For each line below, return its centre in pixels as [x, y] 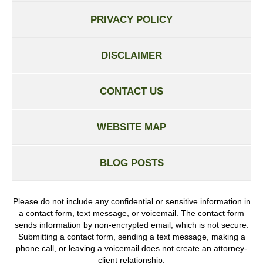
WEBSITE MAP [131, 127]
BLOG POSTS [131, 163]
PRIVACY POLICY [131, 19]
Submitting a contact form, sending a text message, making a [131, 236]
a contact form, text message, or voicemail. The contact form [131, 213]
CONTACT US [131, 91]
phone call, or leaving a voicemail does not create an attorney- [131, 248]
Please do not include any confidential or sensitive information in [131, 201]
